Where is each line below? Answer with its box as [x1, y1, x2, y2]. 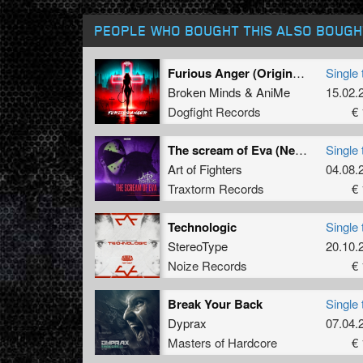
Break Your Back [168, 295, 263, 314]
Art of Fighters [168, 160, 242, 178]
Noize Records [168, 257, 247, 275]
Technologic [168, 218, 237, 237]
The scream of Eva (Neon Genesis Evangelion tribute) [295, 141, 307, 159]
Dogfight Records [168, 103, 261, 121]
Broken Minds [168, 83, 241, 101]
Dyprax [168, 314, 207, 332]
